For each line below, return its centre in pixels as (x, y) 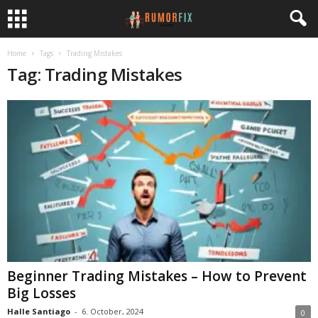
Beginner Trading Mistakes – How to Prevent (157, 276)
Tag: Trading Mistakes (95, 74)
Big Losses (42, 294)
